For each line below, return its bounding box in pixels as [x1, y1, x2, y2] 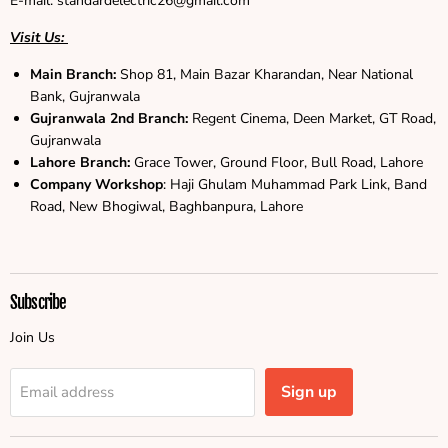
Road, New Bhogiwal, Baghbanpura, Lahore [30, 196, 303, 216]
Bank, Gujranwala [30, 86, 140, 106]
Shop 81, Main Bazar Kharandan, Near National [120, 64, 413, 84]
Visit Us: [10, 27, 68, 47]
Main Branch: [30, 64, 120, 84]
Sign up [281, 380, 337, 403]
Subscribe [10, 292, 67, 314]
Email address [20, 381, 114, 402]
